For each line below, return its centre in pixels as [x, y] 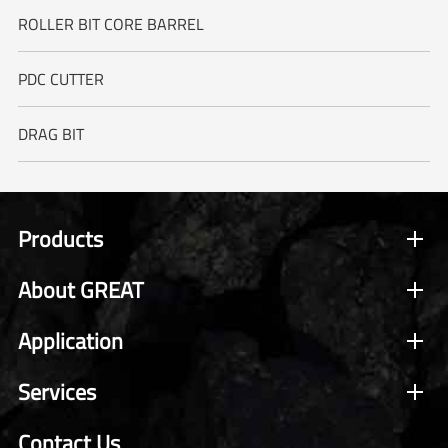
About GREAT [80, 289]
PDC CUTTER [60, 78]
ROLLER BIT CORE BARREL [110, 23]
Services [56, 391]
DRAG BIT [50, 133]
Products [60, 238]
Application [70, 340]
